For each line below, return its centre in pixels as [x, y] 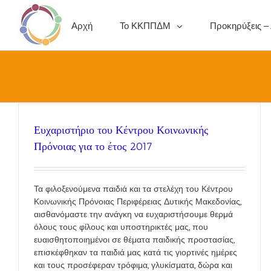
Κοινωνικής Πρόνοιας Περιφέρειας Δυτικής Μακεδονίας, [138, 201]
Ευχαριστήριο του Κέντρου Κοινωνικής [121, 130]
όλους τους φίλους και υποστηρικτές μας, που [121, 227]
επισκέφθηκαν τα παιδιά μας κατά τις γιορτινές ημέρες [135, 252]
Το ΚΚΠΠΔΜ [145, 26]
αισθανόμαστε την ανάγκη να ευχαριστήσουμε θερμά [133, 214]
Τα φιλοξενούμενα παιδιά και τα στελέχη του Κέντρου [133, 189]
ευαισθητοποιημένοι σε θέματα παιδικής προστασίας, [134, 240]
